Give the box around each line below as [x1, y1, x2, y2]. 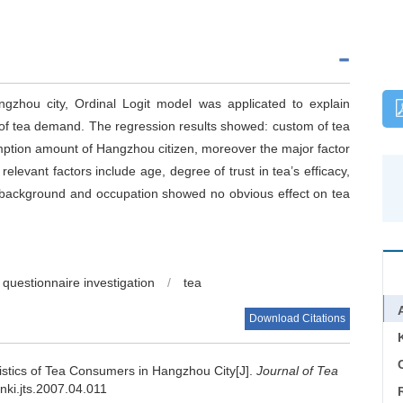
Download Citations [249, 312, 346, 325]
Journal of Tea [256, 363, 338, 378]
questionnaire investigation [3, 275, 155, 290]
